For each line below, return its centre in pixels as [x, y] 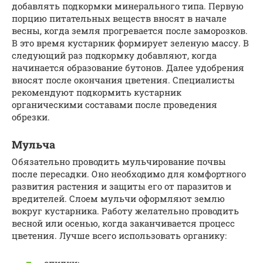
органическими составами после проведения [114, 105]
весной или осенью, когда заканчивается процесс [123, 223]
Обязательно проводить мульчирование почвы [119, 162]
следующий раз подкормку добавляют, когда [114, 55]
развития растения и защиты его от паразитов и [122, 186]
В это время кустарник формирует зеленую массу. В [130, 43]
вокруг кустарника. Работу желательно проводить [125, 211]
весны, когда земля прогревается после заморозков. [130, 31]
